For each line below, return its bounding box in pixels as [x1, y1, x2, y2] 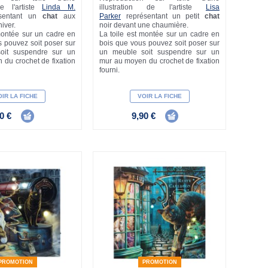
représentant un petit [121, 11, 205, 20]
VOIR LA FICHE [137, 92, 182, 99]
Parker [99, 11, 121, 20]
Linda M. [41, 2, 76, 11]
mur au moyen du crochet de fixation [99, 56, 220, 65]
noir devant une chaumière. [99, 20, 191, 29]
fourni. [99, 65, 120, 74]
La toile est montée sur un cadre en [99, 29, 220, 38]
